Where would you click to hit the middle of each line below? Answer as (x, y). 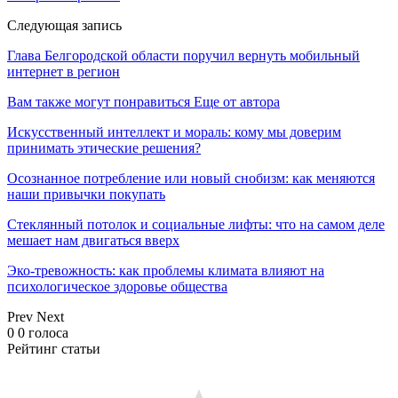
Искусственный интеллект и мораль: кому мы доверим (174, 131)
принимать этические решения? (104, 147)
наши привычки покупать (86, 194)
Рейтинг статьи (54, 348)
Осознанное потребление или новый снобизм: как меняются (191, 178)
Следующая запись (64, 25)
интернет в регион (64, 71)
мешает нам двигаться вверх (93, 240)
